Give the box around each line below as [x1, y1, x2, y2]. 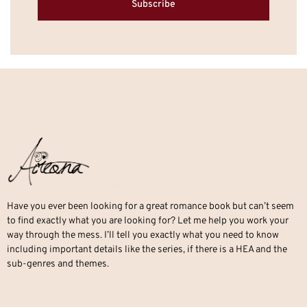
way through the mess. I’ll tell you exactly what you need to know [7, 229, 279, 241]
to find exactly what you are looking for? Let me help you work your [7, 214, 288, 227]
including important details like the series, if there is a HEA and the [7, 243, 287, 256]
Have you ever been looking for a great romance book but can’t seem [7, 200, 294, 212]
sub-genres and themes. [7, 258, 109, 270]
